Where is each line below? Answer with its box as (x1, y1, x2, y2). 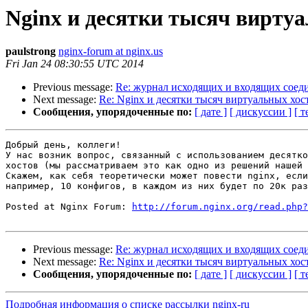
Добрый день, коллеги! (5, 140, 121, 151)
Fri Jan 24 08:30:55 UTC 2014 (5, 58, 144, 70)
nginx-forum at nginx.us (58, 45, 163, 58)
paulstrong (5, 45, 56, 58)
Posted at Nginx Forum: (5, 201, 132, 212)
